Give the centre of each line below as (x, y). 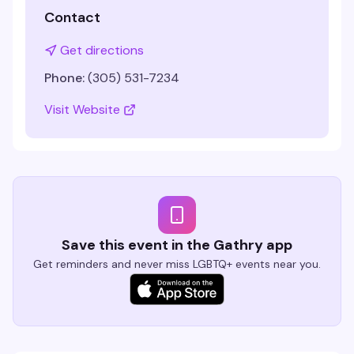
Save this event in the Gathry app (177, 245)
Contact (72, 17)
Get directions (102, 50)
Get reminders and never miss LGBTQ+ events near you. (177, 264)
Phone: (64, 78)
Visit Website (82, 109)
